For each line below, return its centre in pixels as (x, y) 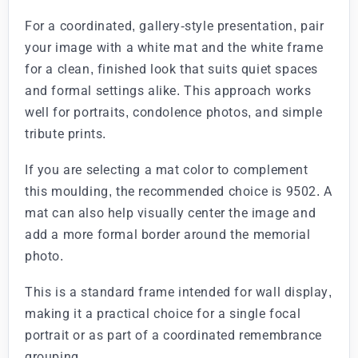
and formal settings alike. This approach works (168, 90)
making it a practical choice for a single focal (163, 313)
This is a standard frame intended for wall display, (179, 292)
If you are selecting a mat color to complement (167, 169)
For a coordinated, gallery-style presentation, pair (175, 26)
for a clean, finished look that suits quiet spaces (172, 69)
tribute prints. (66, 133)
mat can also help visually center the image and (171, 213)
